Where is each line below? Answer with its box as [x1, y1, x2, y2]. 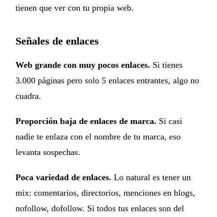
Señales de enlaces [15, 34, 99, 47]
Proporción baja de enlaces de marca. [15, 116, 156, 126]
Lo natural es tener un [111, 172, 191, 182]
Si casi [156, 116, 182, 126]
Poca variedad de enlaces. [15, 172, 111, 182]
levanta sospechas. [15, 147, 80, 157]
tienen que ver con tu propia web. [15, 2, 134, 13]
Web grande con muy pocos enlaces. [15, 60, 150, 70]
